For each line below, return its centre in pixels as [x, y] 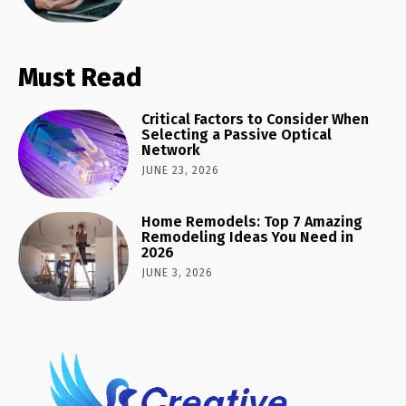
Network [171, 150]
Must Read [80, 77]
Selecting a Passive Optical [237, 135]
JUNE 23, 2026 [181, 170]
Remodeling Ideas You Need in [248, 237]
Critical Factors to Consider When [256, 119]
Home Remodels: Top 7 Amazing [252, 221]
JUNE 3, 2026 [178, 272]
